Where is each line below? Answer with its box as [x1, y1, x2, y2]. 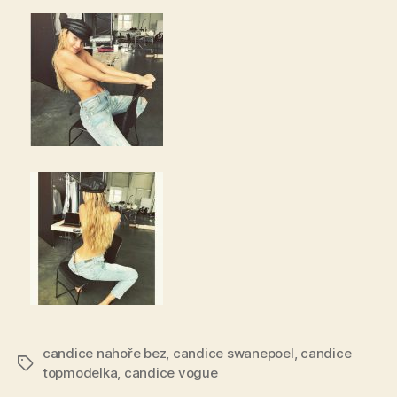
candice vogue [123, 364, 218, 382]
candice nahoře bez [43, 345, 167, 362]
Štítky [17, 355, 54, 373]
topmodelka [43, 364, 118, 382]
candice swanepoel [172, 345, 294, 362]
